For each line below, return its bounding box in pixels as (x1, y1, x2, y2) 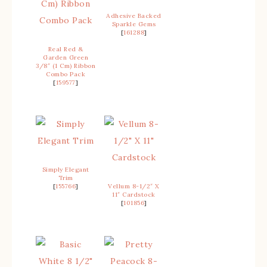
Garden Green (43, 53, 88, 61)
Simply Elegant (42, 165, 89, 173)
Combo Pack (46, 70, 85, 78)
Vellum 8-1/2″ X (108, 182, 160, 190)
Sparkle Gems (111, 20, 156, 28)
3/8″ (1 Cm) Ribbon (36, 61, 95, 70)
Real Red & (48, 45, 83, 53)
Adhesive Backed (106, 11, 162, 20)
